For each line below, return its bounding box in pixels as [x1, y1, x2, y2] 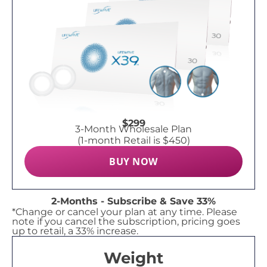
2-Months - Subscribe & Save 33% [51, 195, 216, 207]
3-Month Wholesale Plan [75, 123, 192, 135]
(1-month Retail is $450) [77, 135, 190, 147]
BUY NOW [109, 155, 158, 169]
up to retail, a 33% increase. [12, 225, 138, 237]
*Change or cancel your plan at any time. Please [12, 206, 237, 218]
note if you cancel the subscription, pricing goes [12, 216, 240, 228]
